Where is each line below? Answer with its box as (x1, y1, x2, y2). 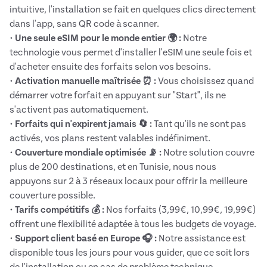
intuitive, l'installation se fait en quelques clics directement (10, 5, 256, 15)
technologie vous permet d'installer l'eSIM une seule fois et (10, 48, 252, 58)
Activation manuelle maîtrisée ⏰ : (15, 76, 156, 86)
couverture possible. (10, 191, 95, 201)
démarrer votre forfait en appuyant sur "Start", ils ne (10, 91, 226, 101)
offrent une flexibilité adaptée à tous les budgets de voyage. (10, 219, 256, 229)
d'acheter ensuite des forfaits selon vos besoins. (10, 62, 211, 72)
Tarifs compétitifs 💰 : (15, 205, 104, 215)
